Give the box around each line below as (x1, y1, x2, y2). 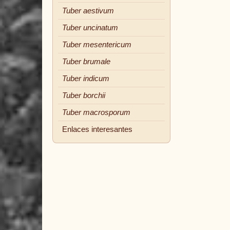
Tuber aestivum (62, 7, 114, 15)
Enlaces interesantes (62, 125, 132, 133)
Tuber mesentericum (62, 41, 131, 49)
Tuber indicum (62, 74, 109, 83)
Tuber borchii (62, 91, 105, 100)
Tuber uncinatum (62, 24, 118, 32)
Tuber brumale (62, 57, 110, 66)
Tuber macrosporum (62, 108, 130, 117)
